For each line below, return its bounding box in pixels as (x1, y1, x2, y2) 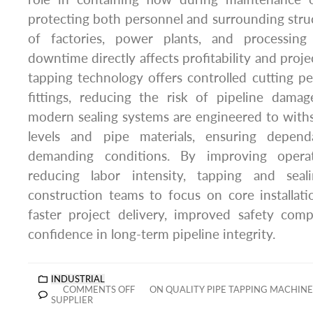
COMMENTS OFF (63, 284, 135, 295)
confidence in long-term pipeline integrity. (28, 226, 275, 242)
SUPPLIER (50, 295, 93, 305)
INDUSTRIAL (50, 274, 105, 284)
